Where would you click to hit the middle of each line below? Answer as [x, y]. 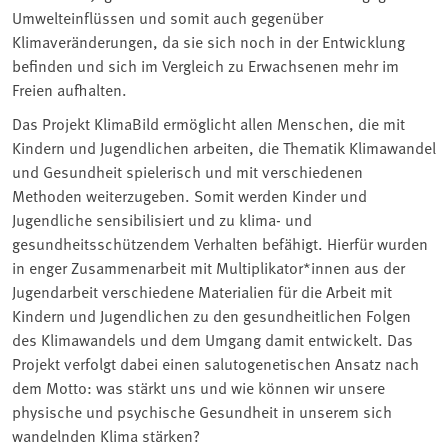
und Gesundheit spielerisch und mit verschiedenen [187, 170]
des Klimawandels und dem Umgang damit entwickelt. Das [212, 338]
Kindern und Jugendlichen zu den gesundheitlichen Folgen [211, 314]
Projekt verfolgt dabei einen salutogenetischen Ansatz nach [215, 362]
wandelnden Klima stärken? [106, 434]
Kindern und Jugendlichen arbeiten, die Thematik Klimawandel [224, 146]
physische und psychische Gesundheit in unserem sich [202, 410]
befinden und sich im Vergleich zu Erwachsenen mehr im [205, 64]
